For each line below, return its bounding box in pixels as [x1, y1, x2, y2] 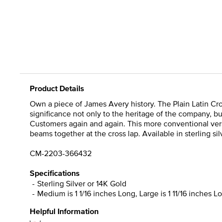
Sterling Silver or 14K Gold [37, 177, 126, 189]
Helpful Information [30, 205, 99, 217]
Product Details [30, 82, 84, 94]
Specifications [30, 167, 80, 179]
